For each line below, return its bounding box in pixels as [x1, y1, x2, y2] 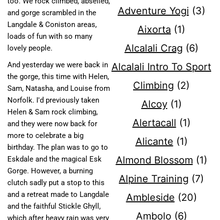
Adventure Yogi [117, 5, 189, 17]
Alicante [135, 136, 173, 148]
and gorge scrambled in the [7, 8, 96, 18]
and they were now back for [7, 119, 97, 129]
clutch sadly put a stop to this [7, 178, 105, 188]
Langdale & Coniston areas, [7, 20, 97, 29]
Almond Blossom [115, 154, 193, 166]
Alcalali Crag [124, 42, 183, 55]
